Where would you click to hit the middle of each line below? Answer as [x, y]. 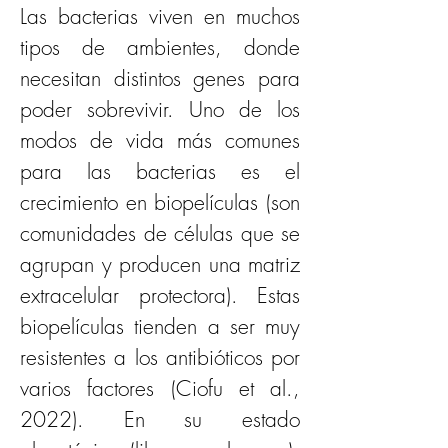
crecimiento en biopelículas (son [160, 202]
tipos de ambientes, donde [160, 47]
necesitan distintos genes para [160, 78]
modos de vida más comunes [160, 140]
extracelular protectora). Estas [160, 295]
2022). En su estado [160, 419]
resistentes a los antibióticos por [160, 357]
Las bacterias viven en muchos [160, 16]
